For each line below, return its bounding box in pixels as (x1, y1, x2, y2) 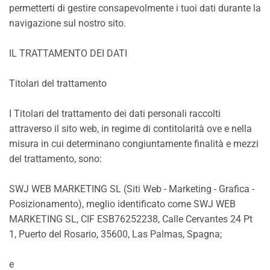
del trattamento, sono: (9, 153, 102, 165)
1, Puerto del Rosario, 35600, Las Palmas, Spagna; (9, 228, 222, 240)
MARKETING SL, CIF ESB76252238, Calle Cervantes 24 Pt (9, 213, 253, 225)
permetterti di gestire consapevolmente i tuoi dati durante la (9, 2, 261, 14)
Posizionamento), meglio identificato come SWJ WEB (9, 198, 236, 210)
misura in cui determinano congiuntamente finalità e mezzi (9, 138, 259, 149)
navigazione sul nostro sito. (9, 17, 126, 29)
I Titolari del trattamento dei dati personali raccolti (9, 108, 221, 119)
